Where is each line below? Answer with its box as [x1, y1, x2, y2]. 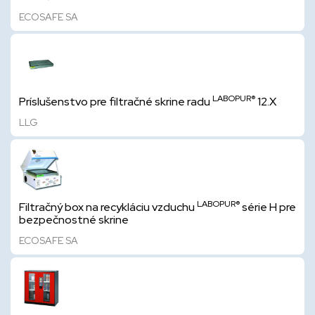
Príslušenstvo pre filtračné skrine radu [19, 94, 212, 109]
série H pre [240, 200, 296, 214]
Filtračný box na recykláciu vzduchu [19, 200, 197, 214]
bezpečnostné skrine [19, 212, 129, 227]
